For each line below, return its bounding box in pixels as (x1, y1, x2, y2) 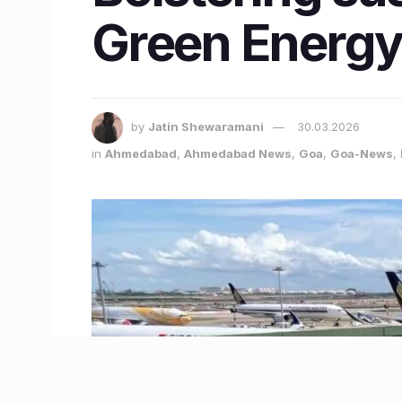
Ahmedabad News (184, 145, 292, 161)
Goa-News (330, 145, 393, 161)
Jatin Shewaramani (148, 118, 264, 134)
